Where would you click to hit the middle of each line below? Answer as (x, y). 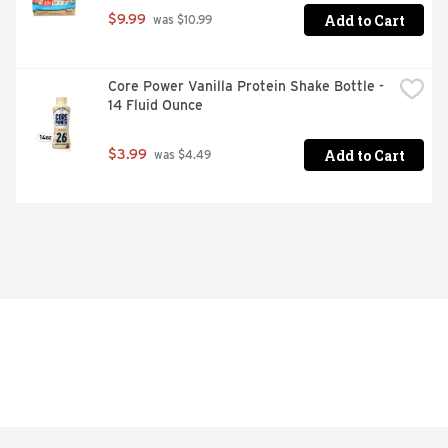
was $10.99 (181, 20)
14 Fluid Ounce (155, 105)
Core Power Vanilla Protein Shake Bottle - (246, 86)
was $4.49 (181, 155)
